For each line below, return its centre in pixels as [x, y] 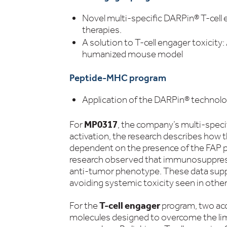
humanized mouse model [133, 54]
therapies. [102, 30]
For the [84, 205]
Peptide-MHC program [118, 78]
